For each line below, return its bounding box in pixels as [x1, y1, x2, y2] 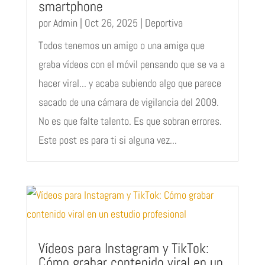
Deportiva [144, 15, 183, 30]
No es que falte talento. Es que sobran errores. [38, 114, 222, 128]
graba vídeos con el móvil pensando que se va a [38, 57, 225, 71]
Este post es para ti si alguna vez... [38, 132, 177, 147]
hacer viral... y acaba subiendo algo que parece [38, 76, 221, 90]
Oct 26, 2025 [84, 15, 138, 30]
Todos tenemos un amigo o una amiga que [38, 38, 205, 52]
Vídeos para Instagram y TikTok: [38, 238, 209, 257]
